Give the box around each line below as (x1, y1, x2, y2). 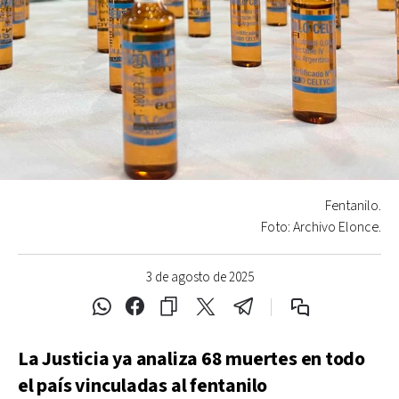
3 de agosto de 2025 (145, 268, 254, 286)
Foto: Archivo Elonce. (261, 217, 381, 237)
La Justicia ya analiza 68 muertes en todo (18, 346, 365, 372)
